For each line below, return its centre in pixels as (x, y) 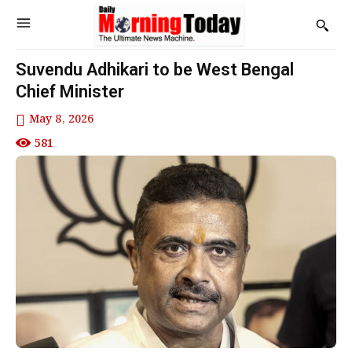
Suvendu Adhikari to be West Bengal (155, 70)
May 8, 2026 (61, 120)
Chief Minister (70, 92)
